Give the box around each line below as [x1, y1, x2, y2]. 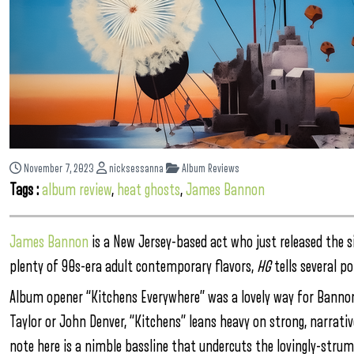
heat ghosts [117, 182, 180, 198]
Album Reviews [179, 163, 239, 175]
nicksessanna [107, 163, 164, 175]
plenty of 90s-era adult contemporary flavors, [9, 258, 257, 275]
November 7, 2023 [24, 163, 94, 175]
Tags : [9, 182, 42, 198]
